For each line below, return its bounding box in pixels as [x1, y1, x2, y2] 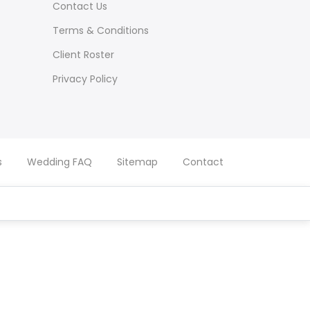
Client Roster [53, 48, 114, 62]
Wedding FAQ [27, 155, 92, 170]
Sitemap [117, 155, 158, 170]
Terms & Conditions [53, 24, 149, 38]
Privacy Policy [53, 72, 118, 86]
